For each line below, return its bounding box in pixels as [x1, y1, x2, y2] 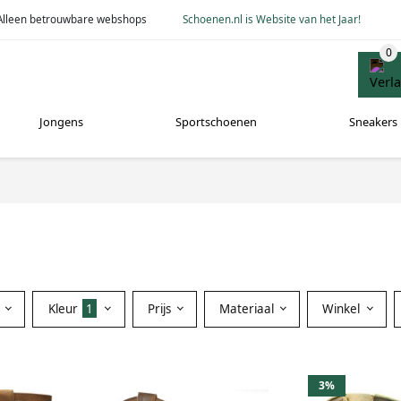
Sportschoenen [175, 114, 257, 131]
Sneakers [348, 114, 397, 131]
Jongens [39, 114, 84, 131]
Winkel [322, 300, 364, 317]
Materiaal [218, 300, 277, 317]
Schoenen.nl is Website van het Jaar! [183, 12, 362, 26]
